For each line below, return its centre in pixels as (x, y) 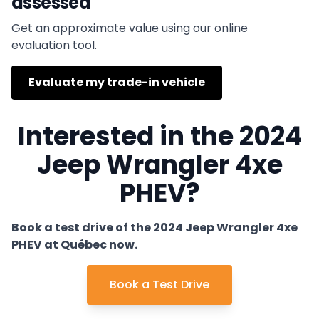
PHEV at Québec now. (74, 244)
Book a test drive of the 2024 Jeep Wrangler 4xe (155, 227)
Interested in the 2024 (159, 136)
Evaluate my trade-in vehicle (117, 82)
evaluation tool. (54, 45)
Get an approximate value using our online (130, 28)
